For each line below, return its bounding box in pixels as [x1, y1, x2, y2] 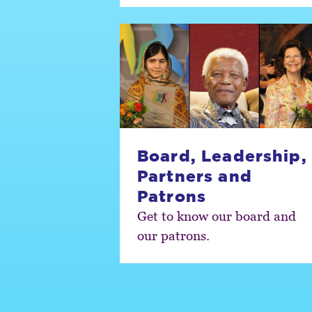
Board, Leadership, [137, 146, 307, 164]
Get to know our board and [137, 207, 296, 224]
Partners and [137, 166, 252, 185]
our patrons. [137, 226, 210, 243]
